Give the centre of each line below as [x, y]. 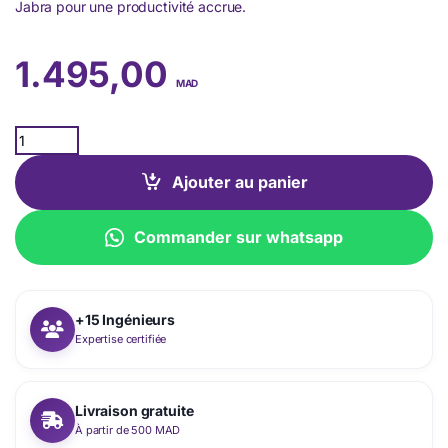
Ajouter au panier [240, 181]
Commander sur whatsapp [239, 236]
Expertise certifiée [121, 339]
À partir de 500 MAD [128, 430]
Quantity [43, 133]
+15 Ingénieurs [125, 320]
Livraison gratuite [134, 411]
